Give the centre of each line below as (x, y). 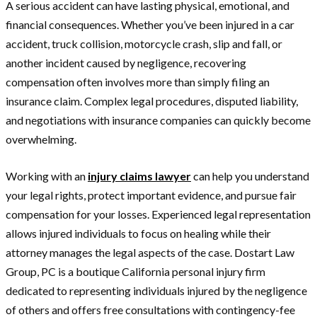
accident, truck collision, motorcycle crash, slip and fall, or (144, 43)
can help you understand (250, 175)
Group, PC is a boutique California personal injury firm (136, 271)
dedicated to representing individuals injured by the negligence (156, 290)
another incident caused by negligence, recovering (126, 62)
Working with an (47, 175)
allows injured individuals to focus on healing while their (138, 233)
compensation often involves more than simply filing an (138, 81)
